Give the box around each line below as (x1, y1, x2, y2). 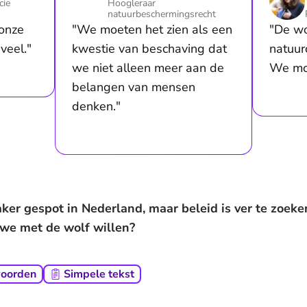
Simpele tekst (64, 267, 134, 282)
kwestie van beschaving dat (72, 40, 227, 57)
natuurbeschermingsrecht (108, 8, 216, 21)
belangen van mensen (72, 79, 195, 95)
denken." (72, 98, 121, 114)
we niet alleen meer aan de (72, 60, 224, 76)
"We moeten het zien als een (72, 21, 232, 38)
